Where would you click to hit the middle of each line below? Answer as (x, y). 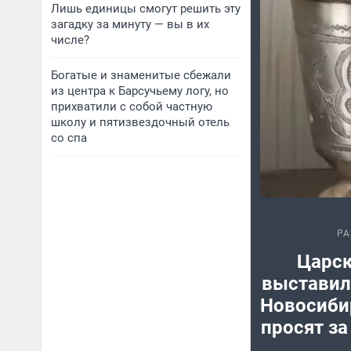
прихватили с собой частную (132, 107)
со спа (69, 138)
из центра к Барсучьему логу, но (140, 91)
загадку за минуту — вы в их (130, 24)
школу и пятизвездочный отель (140, 122)
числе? (70, 40)
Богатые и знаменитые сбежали (141, 75)
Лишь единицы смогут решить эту (146, 9)
